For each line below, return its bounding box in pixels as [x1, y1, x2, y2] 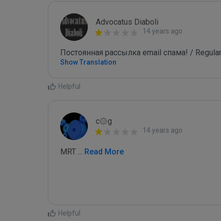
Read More [82, 147, 124, 156]
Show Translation [60, 58, 116, 66]
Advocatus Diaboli [96, 17, 158, 27]
